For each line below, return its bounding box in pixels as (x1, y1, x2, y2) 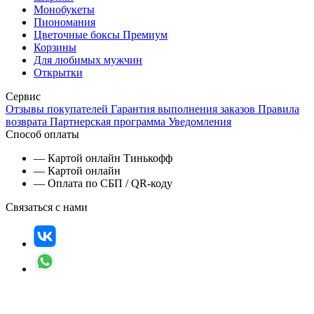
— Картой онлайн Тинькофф (34, 151, 172, 164)
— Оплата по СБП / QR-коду (34, 177, 172, 189)
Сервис (6, 90, 41, 102)
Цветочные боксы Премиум (34, 28, 168, 41)
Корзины (34, 41, 76, 53)
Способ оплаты (6, 128, 79, 140)
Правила (258, 102, 299, 115)
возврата (6, 115, 50, 128)
